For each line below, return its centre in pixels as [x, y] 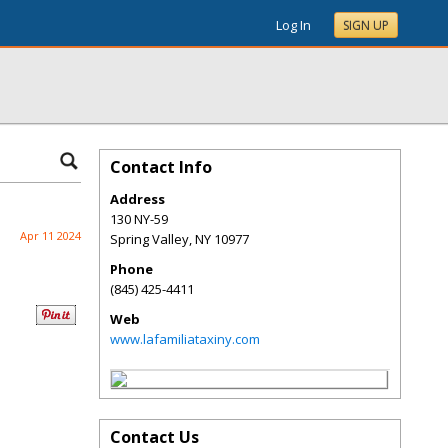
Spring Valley [149, 239]
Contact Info [161, 167]
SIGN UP [366, 25]
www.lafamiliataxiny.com [185, 339]
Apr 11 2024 [50, 235]
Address [137, 199]
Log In [293, 25]
